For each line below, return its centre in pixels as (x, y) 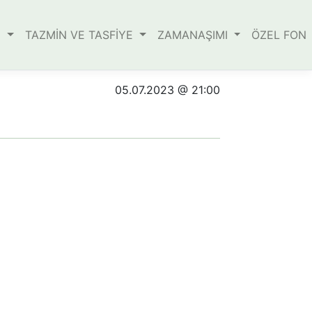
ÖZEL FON (281, 35)
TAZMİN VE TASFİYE (81, 35)
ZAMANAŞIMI (194, 35)
